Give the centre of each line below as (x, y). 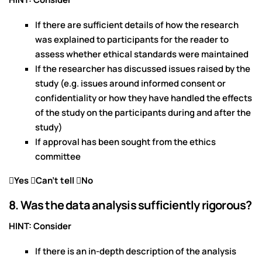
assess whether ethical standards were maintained (142, 54)
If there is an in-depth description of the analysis (136, 251)
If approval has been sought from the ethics (125, 142)
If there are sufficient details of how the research (137, 25)
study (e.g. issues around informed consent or (130, 84)
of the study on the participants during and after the (143, 113)
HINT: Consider (40, 226)
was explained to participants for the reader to (132, 40)
